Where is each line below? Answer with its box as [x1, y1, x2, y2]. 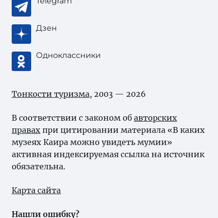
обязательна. [12, 162, 65, 171]
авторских [134, 113, 177, 123]
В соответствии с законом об [12, 113, 134, 123]
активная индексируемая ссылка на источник [12, 149, 204, 159]
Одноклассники [36, 51, 101, 60]
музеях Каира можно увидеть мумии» [12, 137, 172, 147]
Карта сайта [12, 185, 61, 195]
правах [12, 125, 40, 135]
